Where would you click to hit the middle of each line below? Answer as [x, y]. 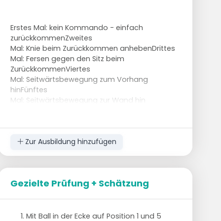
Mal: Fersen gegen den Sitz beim [67, 58]
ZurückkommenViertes [50, 69]
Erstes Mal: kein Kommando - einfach [76, 27]
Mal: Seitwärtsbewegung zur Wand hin [78, 100]
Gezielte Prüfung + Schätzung [79, 183]
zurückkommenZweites [51, 38]
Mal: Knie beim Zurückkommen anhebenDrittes [92, 48]
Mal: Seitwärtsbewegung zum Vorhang [79, 79]
